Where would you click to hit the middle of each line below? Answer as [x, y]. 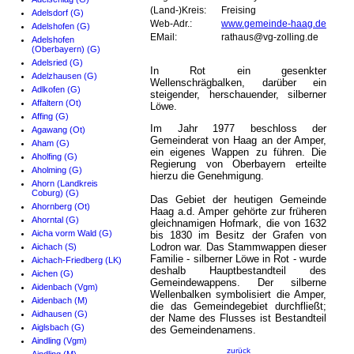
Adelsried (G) [57, 63]
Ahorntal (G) [55, 220]
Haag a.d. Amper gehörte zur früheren [238, 212]
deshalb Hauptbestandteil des [238, 271]
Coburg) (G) [55, 193]
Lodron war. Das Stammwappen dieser [238, 247]
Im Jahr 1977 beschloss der [238, 129]
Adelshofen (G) [61, 26]
